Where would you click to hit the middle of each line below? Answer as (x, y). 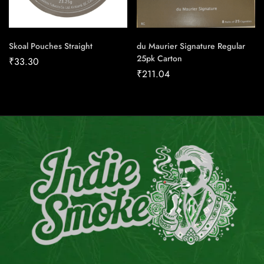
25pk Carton (159, 59)
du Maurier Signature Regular (191, 46)
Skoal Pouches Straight (51, 46)
